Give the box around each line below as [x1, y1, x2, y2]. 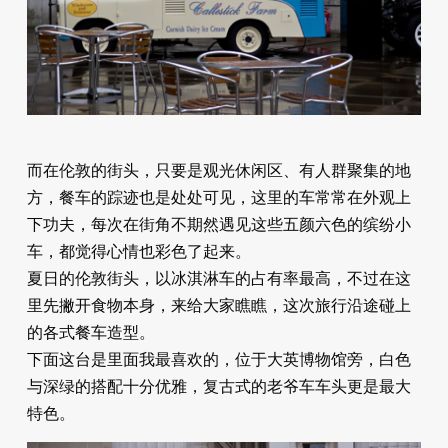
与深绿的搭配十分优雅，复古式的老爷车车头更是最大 [26, 378, 411, 396]
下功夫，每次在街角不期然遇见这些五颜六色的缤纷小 [26, 216, 411, 234]
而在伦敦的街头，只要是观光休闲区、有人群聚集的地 [26, 162, 411, 180]
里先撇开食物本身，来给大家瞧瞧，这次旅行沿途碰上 [26, 297, 411, 315]
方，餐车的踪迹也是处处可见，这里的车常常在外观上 [26, 189, 411, 207]
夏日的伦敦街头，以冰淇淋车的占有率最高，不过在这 [26, 270, 411, 288]
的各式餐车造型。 [26, 324, 155, 342]
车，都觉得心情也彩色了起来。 [26, 243, 251, 261]
